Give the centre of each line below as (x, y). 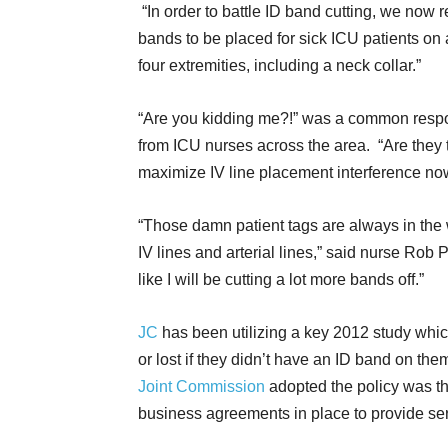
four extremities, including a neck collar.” (279, 65)
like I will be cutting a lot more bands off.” (281, 279)
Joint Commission (201, 386)
